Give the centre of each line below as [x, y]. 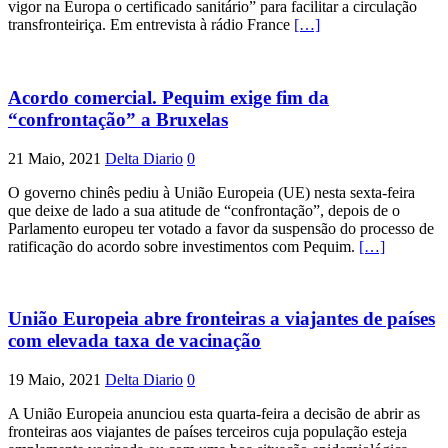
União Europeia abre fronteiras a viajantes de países [221, 319]
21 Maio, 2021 [54, 158]
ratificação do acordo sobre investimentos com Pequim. [183, 246]
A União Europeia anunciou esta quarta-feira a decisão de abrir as [214, 414]
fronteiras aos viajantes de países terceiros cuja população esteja [207, 432]
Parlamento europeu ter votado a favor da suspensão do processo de [221, 228]
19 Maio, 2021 [54, 380]
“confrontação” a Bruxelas [118, 119]
